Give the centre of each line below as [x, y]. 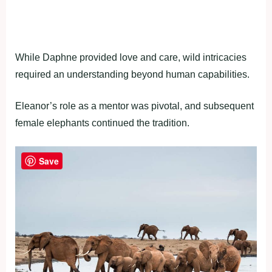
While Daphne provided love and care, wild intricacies [131, 58]
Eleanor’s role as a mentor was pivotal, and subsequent [134, 106]
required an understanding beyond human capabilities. [132, 75]
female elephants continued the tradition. [102, 123]
